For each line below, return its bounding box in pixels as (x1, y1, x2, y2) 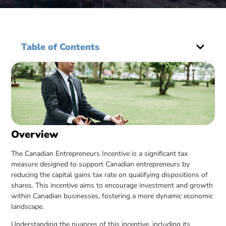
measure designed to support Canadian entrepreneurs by (11, 159, 190, 169)
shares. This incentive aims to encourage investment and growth (11, 180, 213, 190)
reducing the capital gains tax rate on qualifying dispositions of (11, 169, 208, 180)
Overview (11, 127, 59, 141)
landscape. (11, 201, 44, 211)
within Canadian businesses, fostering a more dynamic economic (11, 191, 213, 201)
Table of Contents (21, 41, 100, 53)
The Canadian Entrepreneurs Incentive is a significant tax (11, 148, 188, 158)
